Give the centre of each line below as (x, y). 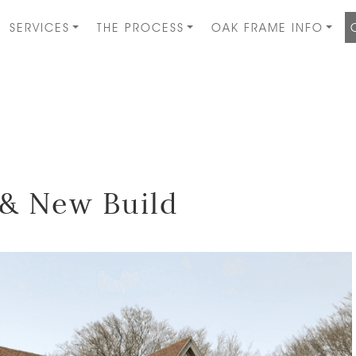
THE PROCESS (141, 27)
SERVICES (40, 27)
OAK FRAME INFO (268, 27)
